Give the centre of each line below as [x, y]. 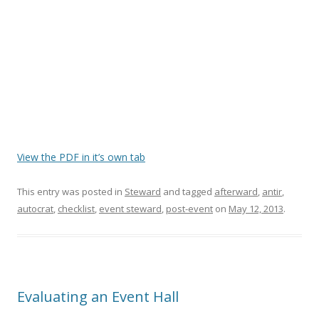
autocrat [35, 208]
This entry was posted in [71, 191]
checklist [76, 208]
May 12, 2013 [256, 208]
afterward [236, 191]
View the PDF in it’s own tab [81, 157]
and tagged [188, 191]
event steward [130, 208]
